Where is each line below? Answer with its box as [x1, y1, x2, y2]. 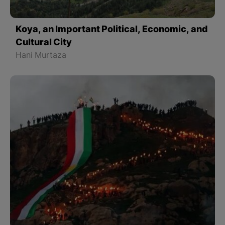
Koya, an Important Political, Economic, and [16, 24, 208, 36]
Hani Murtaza [16, 50, 67, 61]
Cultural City [16, 37, 72, 49]
